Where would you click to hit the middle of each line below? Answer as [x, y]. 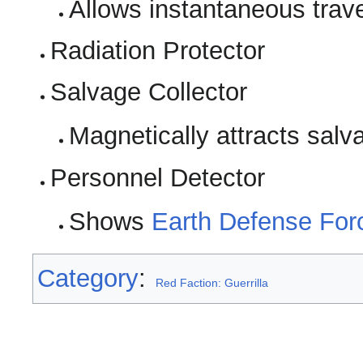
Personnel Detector [158, 177]
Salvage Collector [149, 92]
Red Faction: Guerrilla [212, 283]
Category [88, 279]
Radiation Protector [158, 50]
